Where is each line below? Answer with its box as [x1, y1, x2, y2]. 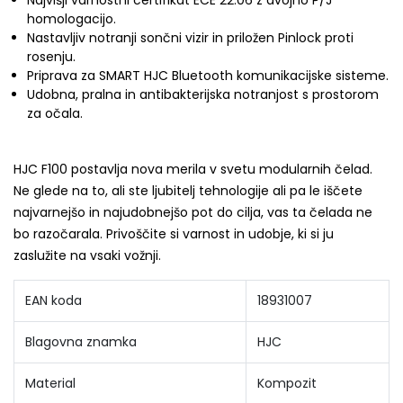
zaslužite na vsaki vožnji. [13, 246, 161, 264]
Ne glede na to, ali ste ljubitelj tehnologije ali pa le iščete [13, 182, 363, 200]
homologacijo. [27, 10, 116, 28]
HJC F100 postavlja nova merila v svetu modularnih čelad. [13, 160, 372, 178]
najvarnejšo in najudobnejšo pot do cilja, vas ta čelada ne [13, 203, 372, 221]
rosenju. [27, 48, 76, 66]
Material [25, 374, 76, 392]
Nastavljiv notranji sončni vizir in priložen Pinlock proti [27, 29, 354, 47]
